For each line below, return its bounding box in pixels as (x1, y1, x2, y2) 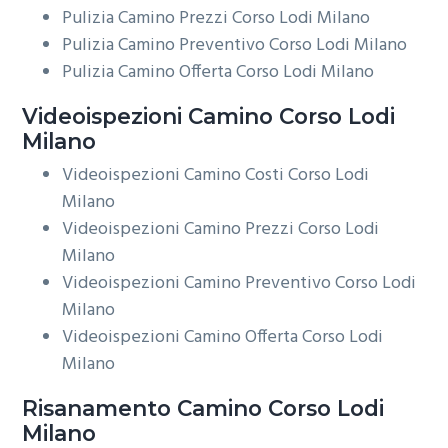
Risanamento (22, 395, 172, 422)
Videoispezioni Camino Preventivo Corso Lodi (62, 269, 417, 299)
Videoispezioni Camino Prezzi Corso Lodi (62, 215, 380, 245)
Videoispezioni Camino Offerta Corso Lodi (62, 323, 384, 353)
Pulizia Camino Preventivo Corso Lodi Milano (62, 30, 408, 60)
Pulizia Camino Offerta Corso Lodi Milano (62, 57, 375, 87)
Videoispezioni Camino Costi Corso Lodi (62, 161, 370, 191)
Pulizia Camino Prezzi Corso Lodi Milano (62, 3, 371, 33)
